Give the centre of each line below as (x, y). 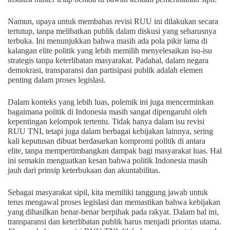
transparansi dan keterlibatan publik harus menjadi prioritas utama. (114, 222)
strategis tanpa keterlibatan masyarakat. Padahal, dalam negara (108, 61)
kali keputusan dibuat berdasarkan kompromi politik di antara (107, 141)
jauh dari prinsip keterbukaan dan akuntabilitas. (84, 170)
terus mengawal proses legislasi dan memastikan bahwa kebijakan (114, 202)
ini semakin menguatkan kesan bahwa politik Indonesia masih (108, 161)
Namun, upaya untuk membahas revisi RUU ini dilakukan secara (113, 22)
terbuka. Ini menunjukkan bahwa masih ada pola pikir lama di (108, 41)
